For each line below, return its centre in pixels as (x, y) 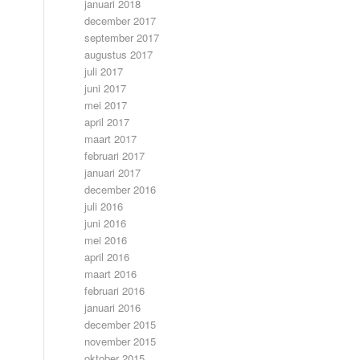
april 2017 (107, 122)
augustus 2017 (119, 54)
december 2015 (121, 324)
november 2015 (121, 341)
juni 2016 (106, 223)
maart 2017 (111, 139)
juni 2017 (106, 88)
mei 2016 (106, 240)
